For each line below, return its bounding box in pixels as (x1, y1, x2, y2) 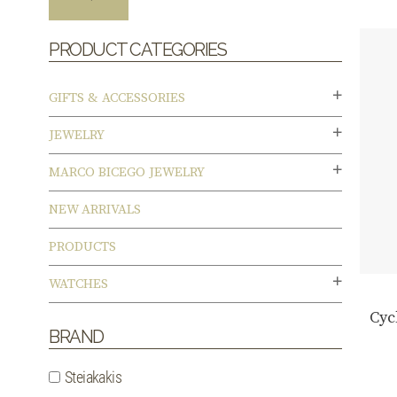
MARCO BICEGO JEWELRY (49, 164, 205, 182)
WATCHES (49, 276, 108, 293)
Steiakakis (65, 368, 121, 387)
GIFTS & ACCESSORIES (49, 90, 185, 107)
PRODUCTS (49, 238, 116, 256)
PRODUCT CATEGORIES (49, 39, 226, 61)
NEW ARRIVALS (49, 201, 141, 219)
